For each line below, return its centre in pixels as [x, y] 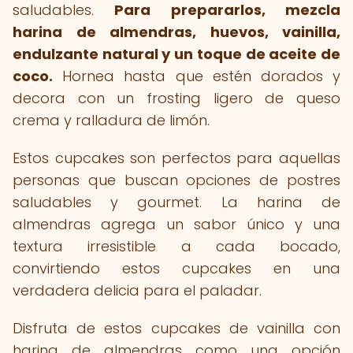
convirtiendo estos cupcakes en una [176, 268]
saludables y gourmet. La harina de [176, 202]
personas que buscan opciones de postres [176, 180]
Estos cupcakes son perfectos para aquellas [176, 158]
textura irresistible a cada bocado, [176, 246]
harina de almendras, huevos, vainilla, [176, 32]
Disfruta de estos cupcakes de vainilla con [176, 328]
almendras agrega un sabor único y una [176, 224]
